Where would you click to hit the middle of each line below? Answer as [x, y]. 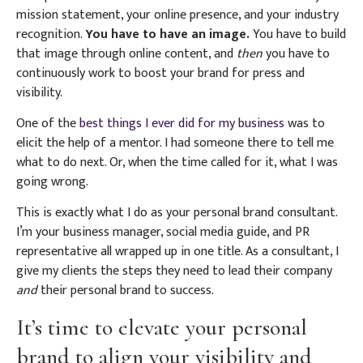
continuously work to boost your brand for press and [160, 73]
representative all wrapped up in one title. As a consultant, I [177, 252]
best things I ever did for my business [182, 124]
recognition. [51, 34]
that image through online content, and [126, 53]
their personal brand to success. [127, 291]
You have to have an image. [167, 34]
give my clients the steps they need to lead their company [174, 271]
